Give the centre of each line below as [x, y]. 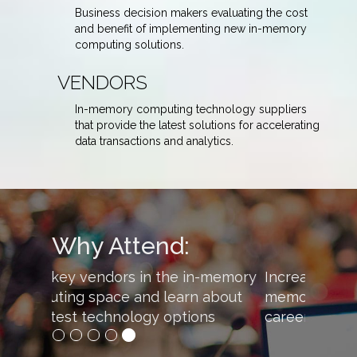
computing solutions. [129, 44]
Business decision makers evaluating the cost [191, 12]
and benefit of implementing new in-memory [191, 28]
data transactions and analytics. [154, 141]
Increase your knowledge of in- [159, 277]
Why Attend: [121, 245]
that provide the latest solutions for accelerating [197, 125]
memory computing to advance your [176, 296]
